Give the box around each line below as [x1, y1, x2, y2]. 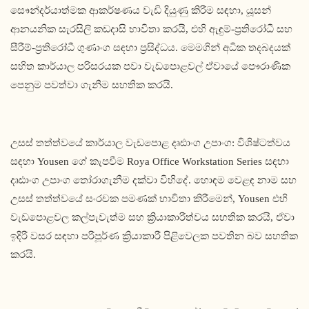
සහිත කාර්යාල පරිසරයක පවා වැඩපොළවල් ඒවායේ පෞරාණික [10, 60, 290, 73]
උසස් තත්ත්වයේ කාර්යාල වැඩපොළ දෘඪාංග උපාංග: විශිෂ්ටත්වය [10, 137, 290, 150]
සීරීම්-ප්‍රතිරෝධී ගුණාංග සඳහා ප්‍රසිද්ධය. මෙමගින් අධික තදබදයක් [10, 41, 290, 54]
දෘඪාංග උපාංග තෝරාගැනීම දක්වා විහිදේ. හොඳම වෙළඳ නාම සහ [10, 174, 297, 187]
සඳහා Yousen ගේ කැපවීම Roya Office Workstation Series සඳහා [10, 155, 289, 168]
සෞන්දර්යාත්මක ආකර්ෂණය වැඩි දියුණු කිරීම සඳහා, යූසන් [10, 4, 271, 17]
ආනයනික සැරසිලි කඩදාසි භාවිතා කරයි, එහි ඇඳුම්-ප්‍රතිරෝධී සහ [10, 23, 292, 36]
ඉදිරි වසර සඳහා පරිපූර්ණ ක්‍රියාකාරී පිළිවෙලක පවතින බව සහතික [10, 230, 298, 243]
